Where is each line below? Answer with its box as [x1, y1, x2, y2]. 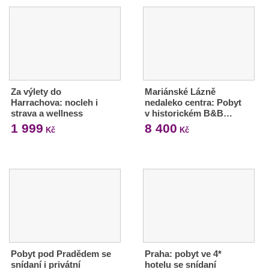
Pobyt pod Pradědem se [11, 248, 111, 259]
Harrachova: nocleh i [11, 97, 98, 107]
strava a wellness [11, 107, 83, 118]
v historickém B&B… [144, 107, 232, 118]
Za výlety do [11, 86, 61, 97]
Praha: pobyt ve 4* [144, 248, 222, 259]
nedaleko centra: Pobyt [144, 97, 241, 107]
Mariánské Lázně [144, 86, 216, 97]
